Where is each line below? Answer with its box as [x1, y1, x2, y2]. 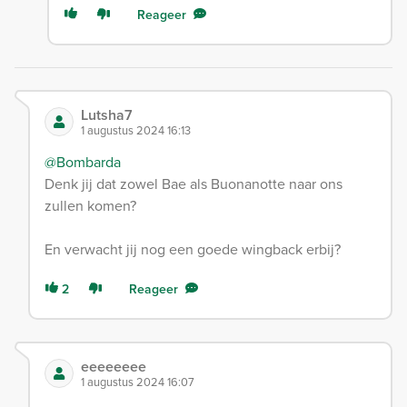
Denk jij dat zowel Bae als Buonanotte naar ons [45, 174, 342, 195]
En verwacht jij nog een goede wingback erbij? [45, 239, 341, 261]
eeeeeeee [81, 356, 146, 378]
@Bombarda [45, 152, 121, 174]
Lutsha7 [81, 104, 133, 126]
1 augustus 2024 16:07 [81, 373, 194, 392]
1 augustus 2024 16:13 [81, 122, 191, 140]
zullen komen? [45, 195, 136, 217]
